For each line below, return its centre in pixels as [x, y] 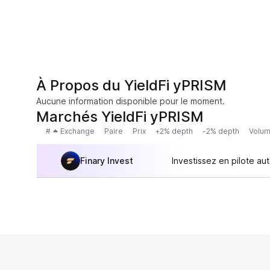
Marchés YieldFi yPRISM [120, 117]
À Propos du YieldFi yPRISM [131, 85]
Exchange [77, 131]
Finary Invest [107, 160]
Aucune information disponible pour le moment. [130, 101]
